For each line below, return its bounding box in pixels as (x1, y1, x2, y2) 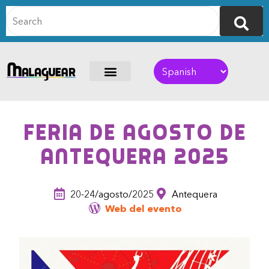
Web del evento (105, 202, 182, 215)
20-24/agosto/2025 (70, 188, 154, 201)
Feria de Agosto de (23, 120, 246, 145)
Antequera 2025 (40, 144, 229, 169)
